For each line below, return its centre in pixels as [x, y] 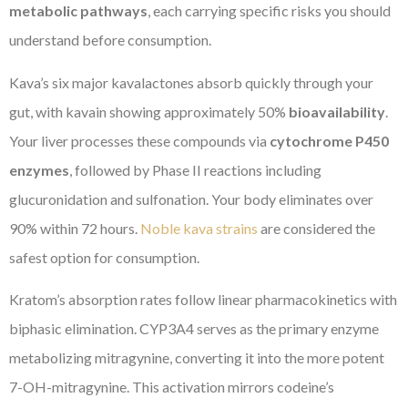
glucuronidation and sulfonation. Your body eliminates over [191, 199]
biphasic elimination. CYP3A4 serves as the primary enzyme [194, 329]
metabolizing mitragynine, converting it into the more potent [197, 358]
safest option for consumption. [104, 257]
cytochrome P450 [329, 140]
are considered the [316, 228]
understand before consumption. [110, 40]
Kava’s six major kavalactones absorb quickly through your [191, 82]
